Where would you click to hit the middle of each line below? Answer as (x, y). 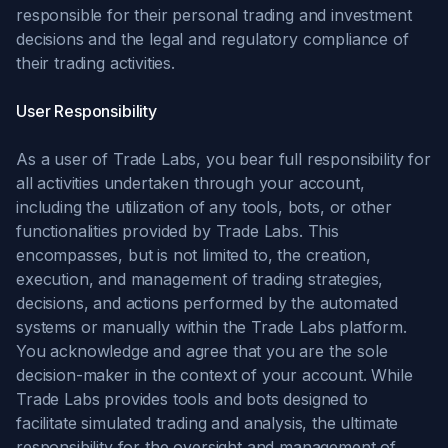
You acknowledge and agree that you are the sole (202, 351)
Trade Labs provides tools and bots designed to (192, 399)
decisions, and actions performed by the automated (207, 303)
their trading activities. (95, 63)
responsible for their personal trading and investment (214, 15)
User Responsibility (86, 111)
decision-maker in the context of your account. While (214, 375)
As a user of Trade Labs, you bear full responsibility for (223, 159)
